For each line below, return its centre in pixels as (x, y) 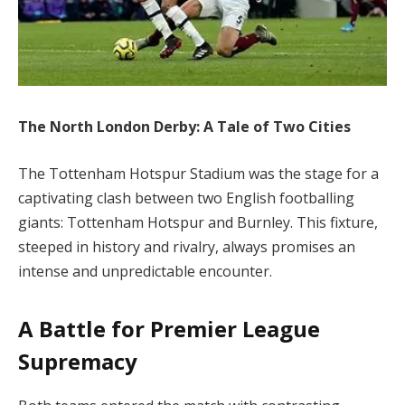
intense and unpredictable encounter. (145, 272)
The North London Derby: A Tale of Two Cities (184, 127)
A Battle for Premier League (169, 329)
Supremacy (78, 362)
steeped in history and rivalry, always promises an (187, 247)
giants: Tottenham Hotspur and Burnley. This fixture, (198, 223)
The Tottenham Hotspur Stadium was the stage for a (198, 174)
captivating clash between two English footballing (186, 198)
